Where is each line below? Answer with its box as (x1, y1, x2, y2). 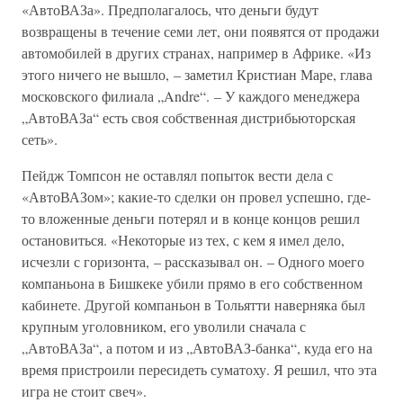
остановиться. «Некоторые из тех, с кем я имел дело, (22, 230, 345, 249)
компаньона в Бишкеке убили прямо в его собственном (22, 273, 363, 292)
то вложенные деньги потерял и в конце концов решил (22, 209, 360, 228)
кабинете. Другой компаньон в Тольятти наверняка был (22, 295, 365, 314)
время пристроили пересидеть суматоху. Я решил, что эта (22, 360, 377, 379)
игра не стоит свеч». (22, 381, 147, 400)
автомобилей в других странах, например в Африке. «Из (22, 43, 371, 62)
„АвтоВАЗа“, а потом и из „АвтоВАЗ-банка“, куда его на (22, 338, 372, 357)
